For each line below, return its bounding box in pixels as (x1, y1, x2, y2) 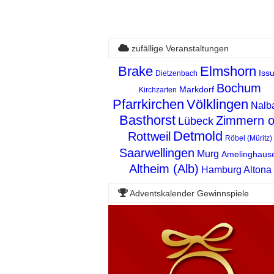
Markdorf (179, 84, 214, 94)
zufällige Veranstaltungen (128, 43, 229, 53)
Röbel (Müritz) (225, 133, 272, 143)
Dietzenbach (155, 68, 198, 78)
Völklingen (187, 96, 248, 112)
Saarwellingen (119, 146, 194, 160)
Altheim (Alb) (128, 161, 199, 176)
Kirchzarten (139, 85, 177, 94)
